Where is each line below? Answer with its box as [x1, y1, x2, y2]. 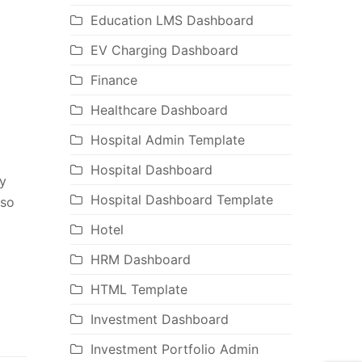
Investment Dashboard [90, 311, 229, 328]
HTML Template [90, 281, 187, 298]
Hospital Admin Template [90, 132, 245, 149]
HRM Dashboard [90, 251, 191, 268]
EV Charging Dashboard [90, 42, 238, 59]
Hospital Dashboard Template [90, 192, 273, 208]
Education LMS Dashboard [90, 12, 254, 29]
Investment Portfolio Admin [90, 341, 259, 358]
